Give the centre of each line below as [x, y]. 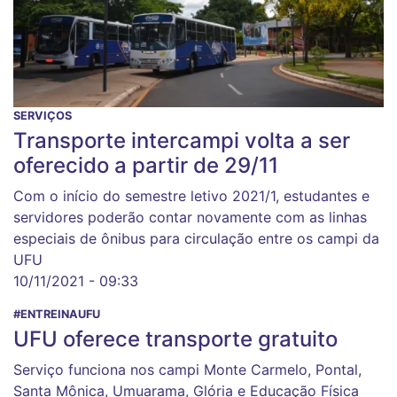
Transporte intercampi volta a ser [182, 140]
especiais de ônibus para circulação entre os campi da [196, 238]
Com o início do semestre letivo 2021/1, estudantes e [191, 195]
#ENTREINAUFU [57, 314]
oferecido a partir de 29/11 [146, 165]
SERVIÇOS [43, 115]
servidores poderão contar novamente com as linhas [190, 217]
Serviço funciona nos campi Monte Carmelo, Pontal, [187, 369]
